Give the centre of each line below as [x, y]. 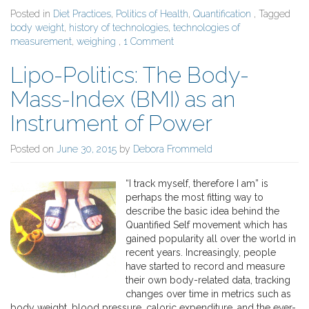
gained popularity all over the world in [211, 238]
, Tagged [272, 13]
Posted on [33, 149]
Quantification [222, 13]
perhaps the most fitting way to [195, 197]
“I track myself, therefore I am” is [197, 183]
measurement [41, 41]
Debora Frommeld [173, 149]
